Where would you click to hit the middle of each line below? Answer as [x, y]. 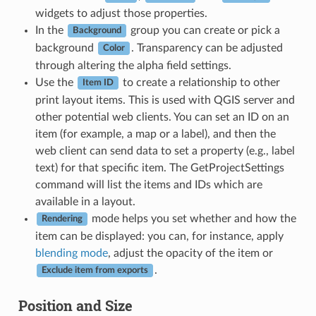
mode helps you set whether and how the [192, 218]
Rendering [62, 219]
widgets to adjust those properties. [121, 13]
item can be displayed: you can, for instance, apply [159, 236]
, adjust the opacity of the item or [190, 253]
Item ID [98, 83]
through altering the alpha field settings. [133, 65]
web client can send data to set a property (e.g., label [165, 151]
